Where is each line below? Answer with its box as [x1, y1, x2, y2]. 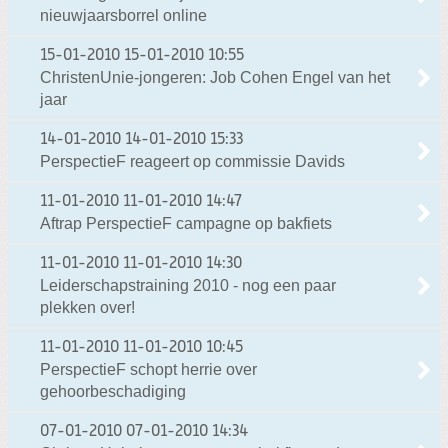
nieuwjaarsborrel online [40, 6, 207, 24]
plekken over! [40, 298, 135, 316]
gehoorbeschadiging [40, 382, 186, 400]
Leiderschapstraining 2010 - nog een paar [40, 276, 336, 294]
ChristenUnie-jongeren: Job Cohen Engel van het [40, 68, 390, 86]
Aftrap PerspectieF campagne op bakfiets [40, 214, 332, 232]
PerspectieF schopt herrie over [40, 360, 257, 378]
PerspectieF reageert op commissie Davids [40, 152, 345, 170]
